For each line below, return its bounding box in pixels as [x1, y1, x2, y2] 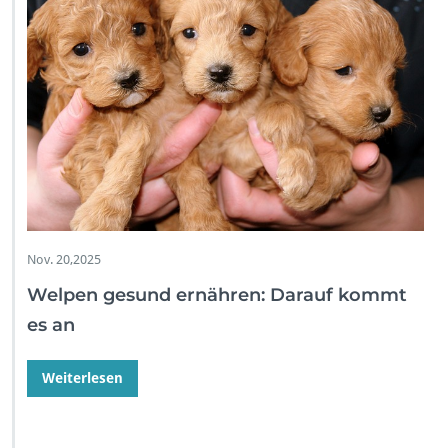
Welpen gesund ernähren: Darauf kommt [27, 284, 407, 307]
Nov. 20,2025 [27, 252, 101, 268]
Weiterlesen [42, 370, 123, 387]
